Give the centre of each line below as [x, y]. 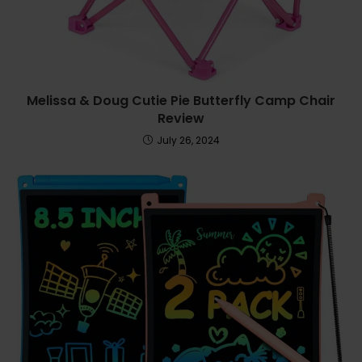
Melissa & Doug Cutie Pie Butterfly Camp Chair [181, 100]
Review [181, 118]
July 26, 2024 [188, 140]
